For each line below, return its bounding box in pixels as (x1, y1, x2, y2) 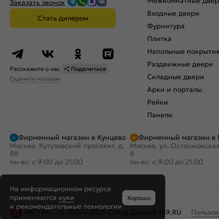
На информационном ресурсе (10, 184, 111, 193)
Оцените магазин (10, 75, 60, 83)
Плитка (147, 34, 172, 43)
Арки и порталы (147, 85, 202, 94)
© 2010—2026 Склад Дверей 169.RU (59, 208, 181, 217)
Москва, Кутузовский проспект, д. (10, 141, 125, 150)
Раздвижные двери (147, 59, 213, 68)
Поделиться (71, 65, 106, 73)
